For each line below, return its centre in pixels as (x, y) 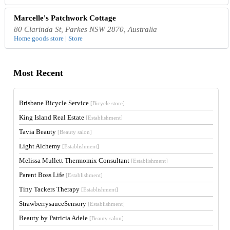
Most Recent (39, 73)
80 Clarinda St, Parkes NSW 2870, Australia (86, 29)
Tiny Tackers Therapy (50, 189)
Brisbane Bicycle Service (55, 103)
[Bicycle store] (108, 103)
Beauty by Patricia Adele (54, 218)
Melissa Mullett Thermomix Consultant (75, 160)
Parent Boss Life (43, 175)
